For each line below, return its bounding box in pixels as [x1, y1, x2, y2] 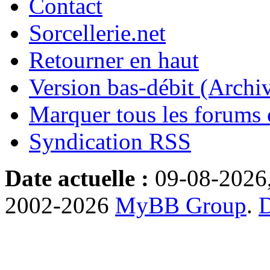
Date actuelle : [5, 165, 149, 191]
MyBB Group [115, 192, 246, 218]
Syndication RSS [29, 128, 191, 154]
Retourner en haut [29, 46, 199, 73]
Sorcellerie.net [29, 19, 166, 46]
